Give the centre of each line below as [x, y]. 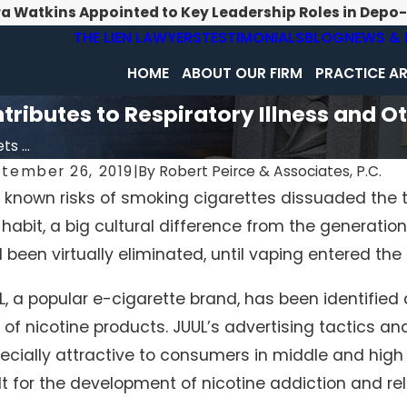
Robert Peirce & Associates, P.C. [270, 172]
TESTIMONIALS [253, 38]
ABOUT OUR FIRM [243, 73]
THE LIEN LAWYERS [138, 38]
